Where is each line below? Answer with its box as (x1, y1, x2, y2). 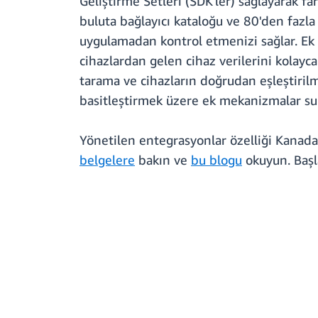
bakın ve (135, 152, 191, 168)
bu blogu (191, 152, 242, 168)
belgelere (79, 152, 135, 168)
